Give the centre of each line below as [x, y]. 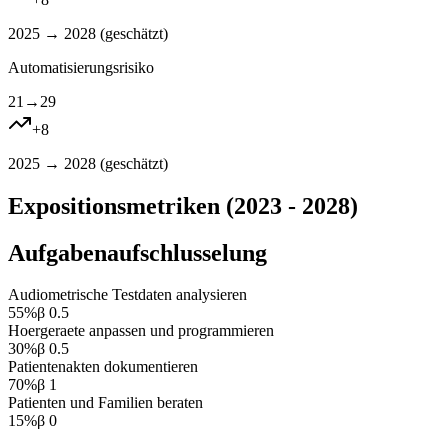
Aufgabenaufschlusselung [137, 252]
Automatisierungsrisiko [81, 67]
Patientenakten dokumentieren [103, 367]
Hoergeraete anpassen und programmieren [141, 331]
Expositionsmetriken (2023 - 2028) [183, 205]
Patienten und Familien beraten [105, 403]
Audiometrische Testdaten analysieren [127, 295]
